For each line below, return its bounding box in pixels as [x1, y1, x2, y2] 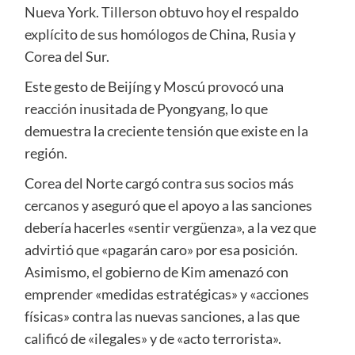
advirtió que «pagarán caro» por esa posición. [24, 241, 298, 259]
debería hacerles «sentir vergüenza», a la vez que [24, 219, 316, 237]
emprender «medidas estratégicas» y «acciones [24, 285, 309, 303]
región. [24, 144, 67, 162]
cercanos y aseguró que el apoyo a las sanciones [24, 197, 312, 215]
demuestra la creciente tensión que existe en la [24, 122, 308, 140]
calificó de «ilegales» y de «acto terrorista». [24, 330, 281, 348]
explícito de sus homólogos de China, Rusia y [24, 25, 296, 44]
